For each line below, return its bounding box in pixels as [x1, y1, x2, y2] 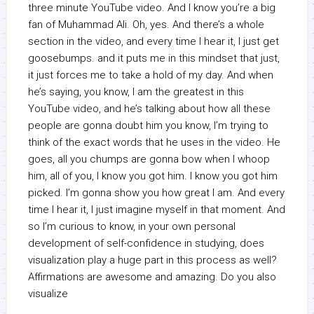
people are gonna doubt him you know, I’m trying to [28, 119, 268, 132]
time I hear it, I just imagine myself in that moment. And [28, 203, 285, 217]
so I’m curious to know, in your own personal [28, 220, 235, 233]
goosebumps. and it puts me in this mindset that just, [28, 52, 280, 65]
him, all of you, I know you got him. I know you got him [28, 170, 278, 183]
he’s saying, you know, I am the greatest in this [28, 86, 244, 99]
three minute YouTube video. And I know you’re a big [28, 1, 275, 15]
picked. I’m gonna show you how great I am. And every [28, 186, 285, 200]
